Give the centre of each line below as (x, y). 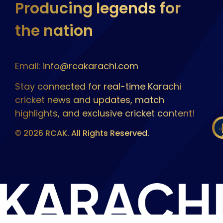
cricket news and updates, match (90, 100)
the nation (54, 31)
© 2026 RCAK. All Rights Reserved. (82, 133)
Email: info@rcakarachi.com (77, 66)
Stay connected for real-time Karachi (98, 87)
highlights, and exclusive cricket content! (105, 113)
